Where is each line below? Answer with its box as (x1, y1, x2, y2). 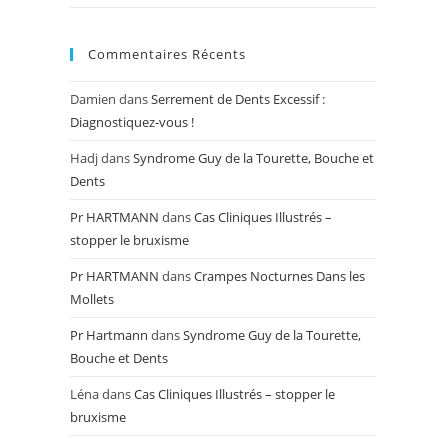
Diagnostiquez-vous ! (70, 113, 194, 131)
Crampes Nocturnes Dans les (194, 267, 365, 285)
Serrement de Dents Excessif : (151, 90, 325, 108)
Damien (70, 90, 116, 108)
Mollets (70, 290, 114, 308)
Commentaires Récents (88, 45, 246, 63)
